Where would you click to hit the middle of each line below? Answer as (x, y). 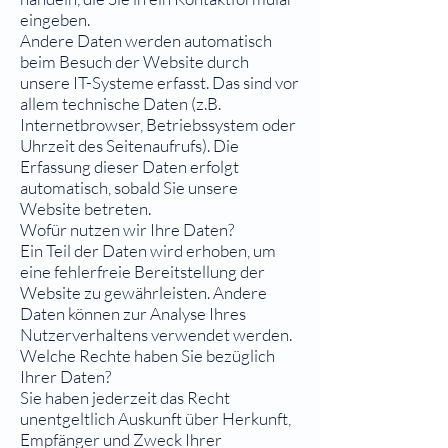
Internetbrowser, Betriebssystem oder (158, 124)
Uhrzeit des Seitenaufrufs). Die (129, 145)
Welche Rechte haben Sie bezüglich (147, 355)
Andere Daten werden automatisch (146, 40)
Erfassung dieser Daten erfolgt (129, 166)
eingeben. (55, 19)
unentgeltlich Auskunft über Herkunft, (155, 418)
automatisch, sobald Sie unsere (129, 187)
